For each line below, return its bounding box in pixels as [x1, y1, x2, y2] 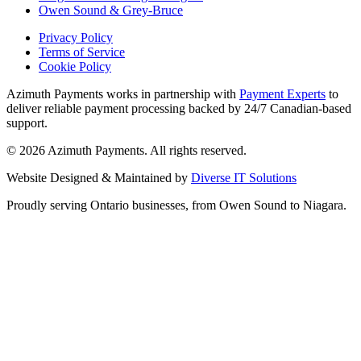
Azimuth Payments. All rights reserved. [45, 143, 247, 158]
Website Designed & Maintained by [6, 171, 188, 185]
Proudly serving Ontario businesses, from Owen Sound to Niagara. [6, 198, 346, 213]
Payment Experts [239, 87, 326, 102]
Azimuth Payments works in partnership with [6, 87, 236, 102]
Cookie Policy [39, 60, 111, 74]
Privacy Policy [39, 31, 113, 45]
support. [6, 116, 48, 131]
